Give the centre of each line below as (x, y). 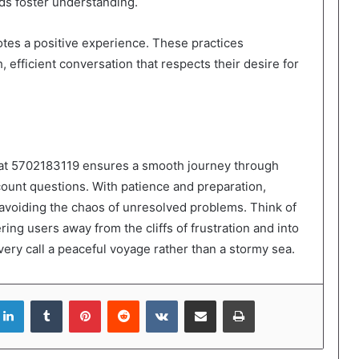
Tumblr (79, 300)
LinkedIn (44, 300)
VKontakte (203, 300)
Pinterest (123, 300)
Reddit (155, 300)
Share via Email (228, 300)
